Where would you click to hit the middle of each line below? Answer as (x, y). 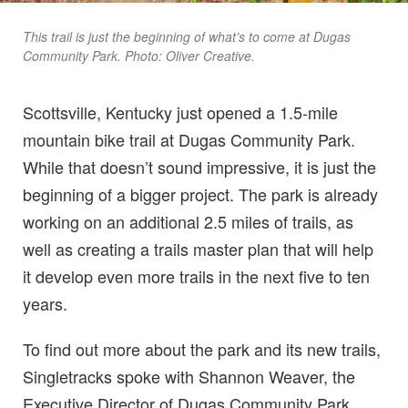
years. (45, 303)
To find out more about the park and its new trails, (202, 348)
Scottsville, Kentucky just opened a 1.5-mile (180, 112)
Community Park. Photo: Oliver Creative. (139, 55)
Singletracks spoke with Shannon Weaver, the (189, 376)
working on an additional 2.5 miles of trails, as (188, 221)
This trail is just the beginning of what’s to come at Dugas (187, 36)
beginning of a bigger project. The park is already (200, 194)
